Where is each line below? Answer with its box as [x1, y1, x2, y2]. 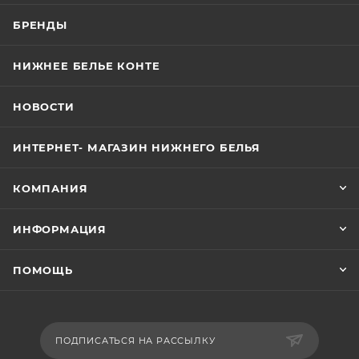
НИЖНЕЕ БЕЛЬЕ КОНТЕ [13, 59, 160, 73]
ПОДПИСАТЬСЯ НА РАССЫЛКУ [55, 335, 216, 347]
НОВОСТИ [13, 100, 75, 114]
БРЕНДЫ [13, 18, 67, 32]
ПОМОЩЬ [13, 264, 73, 277]
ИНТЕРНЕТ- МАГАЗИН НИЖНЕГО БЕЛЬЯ [13, 141, 260, 155]
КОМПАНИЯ [13, 182, 88, 196]
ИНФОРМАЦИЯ [13, 223, 107, 236]
